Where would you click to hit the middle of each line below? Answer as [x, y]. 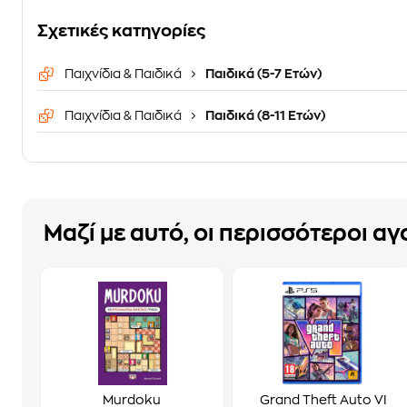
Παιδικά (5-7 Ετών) [262, 74]
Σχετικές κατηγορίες [121, 31]
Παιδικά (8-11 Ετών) [264, 115]
